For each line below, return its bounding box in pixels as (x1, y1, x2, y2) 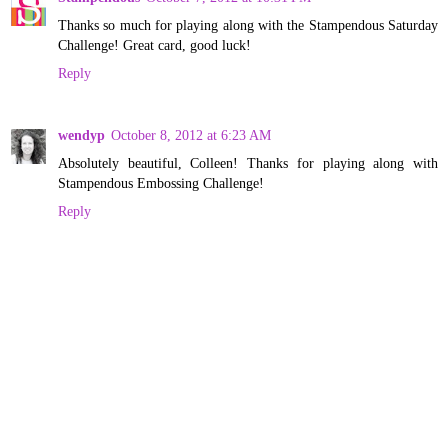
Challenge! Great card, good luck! (58, 36, 251, 53)
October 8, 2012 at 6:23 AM (111, 126, 271, 143)
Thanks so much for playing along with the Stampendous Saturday (58, 16, 438, 33)
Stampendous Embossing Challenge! (58, 174, 264, 191)
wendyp (58, 126, 105, 143)
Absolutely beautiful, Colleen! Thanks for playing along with (58, 154, 438, 171)
